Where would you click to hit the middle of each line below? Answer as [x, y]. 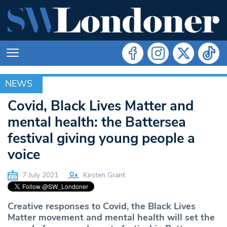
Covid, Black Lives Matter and [101, 106]
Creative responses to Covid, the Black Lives [102, 206]
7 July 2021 [39, 175]
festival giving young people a [101, 138]
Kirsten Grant [104, 175]
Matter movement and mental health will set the [111, 217]
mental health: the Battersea [97, 122]
